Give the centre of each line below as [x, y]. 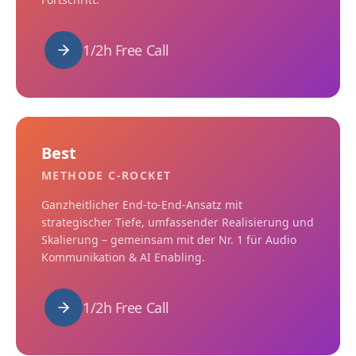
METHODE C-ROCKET [106, 175]
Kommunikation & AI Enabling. [123, 257]
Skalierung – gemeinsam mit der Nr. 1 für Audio [169, 240]
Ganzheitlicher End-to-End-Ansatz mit [142, 205]
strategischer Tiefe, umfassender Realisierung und [178, 222]
